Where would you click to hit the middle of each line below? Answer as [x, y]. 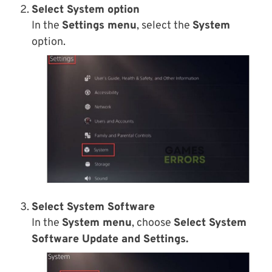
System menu [97, 223]
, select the [165, 25]
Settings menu [99, 25]
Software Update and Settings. [110, 240]
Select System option [86, 10]
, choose [153, 223]
